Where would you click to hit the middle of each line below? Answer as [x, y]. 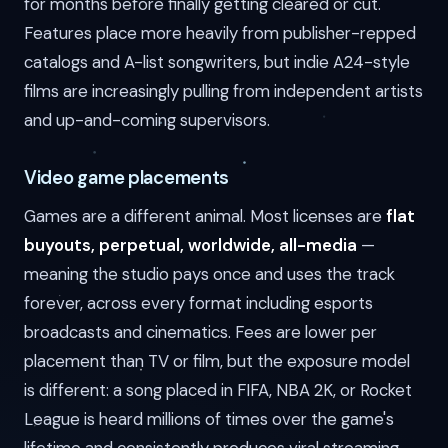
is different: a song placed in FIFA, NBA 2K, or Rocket [218, 390]
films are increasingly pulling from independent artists [223, 91]
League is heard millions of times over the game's [209, 419]
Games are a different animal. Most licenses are [205, 216]
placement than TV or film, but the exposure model [217, 361]
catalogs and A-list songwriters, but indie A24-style [217, 62]
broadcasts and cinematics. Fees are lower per [200, 332]
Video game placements [127, 178]
